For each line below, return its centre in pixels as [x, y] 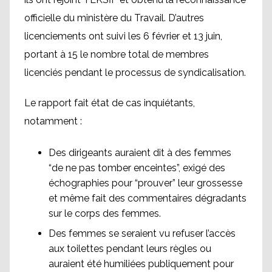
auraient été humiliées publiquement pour [141, 264]
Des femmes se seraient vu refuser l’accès [142, 233]
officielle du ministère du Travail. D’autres [114, 18]
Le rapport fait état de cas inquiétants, [110, 103]
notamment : [53, 121]
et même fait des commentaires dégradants [148, 198]
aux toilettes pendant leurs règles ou [130, 249]
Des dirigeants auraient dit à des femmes [140, 153]
